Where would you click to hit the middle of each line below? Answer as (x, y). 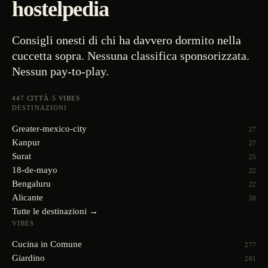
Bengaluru (31, 184)
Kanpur (26, 142)
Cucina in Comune (47, 244)
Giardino (28, 258)
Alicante (28, 197)
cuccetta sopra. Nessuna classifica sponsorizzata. (131, 56)
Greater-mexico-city (49, 129)
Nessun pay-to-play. (60, 71)
